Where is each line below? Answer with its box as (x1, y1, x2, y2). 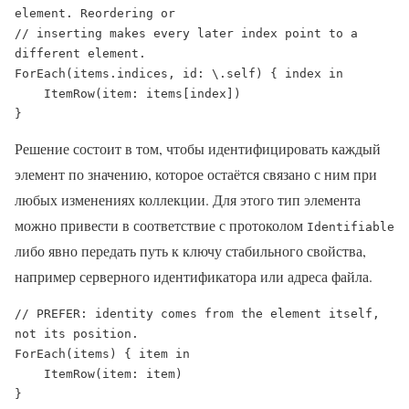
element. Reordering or (15, 5, 175, 20)
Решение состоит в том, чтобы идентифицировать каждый (15, 138, 381, 158)
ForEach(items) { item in (15, 346, 190, 361)
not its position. (15, 326, 139, 341)
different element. (15, 46, 146, 60)
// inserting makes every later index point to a (15, 26, 358, 40)
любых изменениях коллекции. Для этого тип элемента (15, 189, 361, 209)
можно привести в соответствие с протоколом (15, 215, 307, 235)
